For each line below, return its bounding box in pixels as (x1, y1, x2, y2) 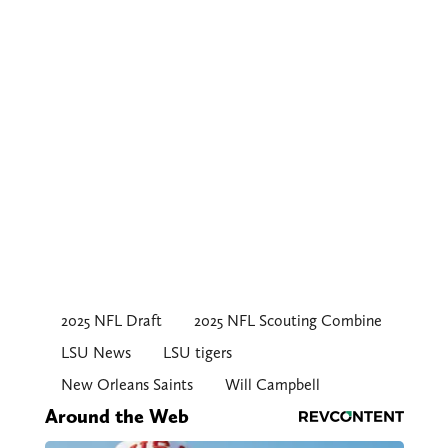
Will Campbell (224, 375, 320, 395)
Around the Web (44, 404, 189, 429)
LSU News (60, 343, 131, 363)
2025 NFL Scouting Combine (193, 311, 382, 331)
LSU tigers (162, 343, 232, 363)
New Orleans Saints (60, 375, 193, 395)
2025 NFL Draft (60, 311, 162, 331)
